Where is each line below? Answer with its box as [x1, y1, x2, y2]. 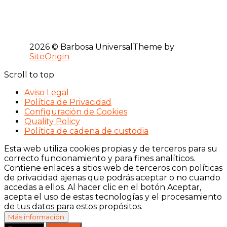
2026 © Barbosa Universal [29, 42, 133, 52]
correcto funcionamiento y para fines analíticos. [4, 153, 195, 163]
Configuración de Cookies [24, 106, 127, 117]
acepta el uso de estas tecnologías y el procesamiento [4, 192, 222, 202]
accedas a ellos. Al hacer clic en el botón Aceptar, [4, 182, 201, 192]
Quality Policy [24, 116, 80, 126]
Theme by [133, 42, 174, 52]
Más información [8, 212, 64, 221]
